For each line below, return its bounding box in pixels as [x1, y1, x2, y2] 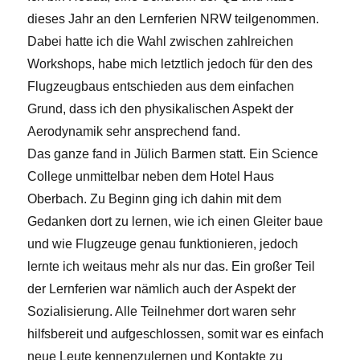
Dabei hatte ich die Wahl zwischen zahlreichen [27, 34, 294, 48]
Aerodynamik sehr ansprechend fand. [27, 124, 241, 138]
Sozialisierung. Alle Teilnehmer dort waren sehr [27, 304, 297, 318]
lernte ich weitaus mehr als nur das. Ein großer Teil [27, 259, 316, 273]
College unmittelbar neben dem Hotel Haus [27, 169, 275, 183]
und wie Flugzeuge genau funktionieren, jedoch [27, 236, 299, 251]
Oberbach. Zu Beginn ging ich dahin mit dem [27, 191, 282, 206]
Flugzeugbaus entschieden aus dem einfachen [27, 79, 295, 93]
